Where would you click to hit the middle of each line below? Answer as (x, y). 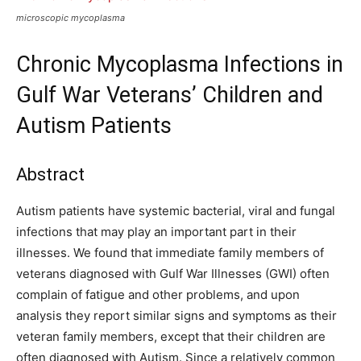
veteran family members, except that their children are (171, 336)
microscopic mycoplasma (71, 18)
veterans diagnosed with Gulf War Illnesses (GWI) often (173, 274)
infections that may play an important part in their (156, 232)
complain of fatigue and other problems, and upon (158, 295)
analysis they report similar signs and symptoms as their (176, 315)
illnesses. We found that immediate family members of (170, 253)
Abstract (50, 174)
